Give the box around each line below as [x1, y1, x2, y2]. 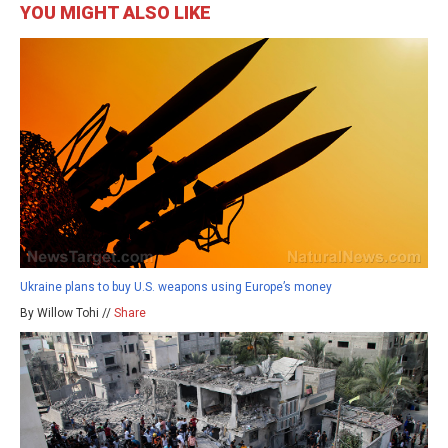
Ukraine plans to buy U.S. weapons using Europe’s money [20, 279, 332, 294]
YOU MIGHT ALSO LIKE [20, 2, 211, 24]
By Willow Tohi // [20, 305, 114, 320]
